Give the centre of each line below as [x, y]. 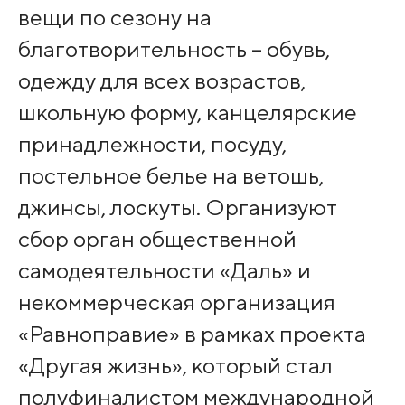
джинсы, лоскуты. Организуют [177, 207]
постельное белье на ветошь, [170, 175]
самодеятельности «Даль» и [164, 270]
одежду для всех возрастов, [161, 80]
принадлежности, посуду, [152, 143]
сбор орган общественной [157, 238]
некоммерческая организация [176, 301]
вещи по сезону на [114, 17]
